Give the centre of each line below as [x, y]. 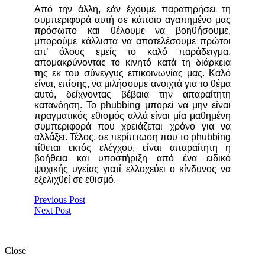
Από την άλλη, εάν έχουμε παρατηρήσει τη [132, 9]
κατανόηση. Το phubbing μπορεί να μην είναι [132, 105]
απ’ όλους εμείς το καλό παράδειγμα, [132, 52]
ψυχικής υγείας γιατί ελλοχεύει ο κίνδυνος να [132, 169]
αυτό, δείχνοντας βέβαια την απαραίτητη [132, 95]
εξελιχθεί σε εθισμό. [75, 180]
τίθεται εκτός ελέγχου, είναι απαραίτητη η [132, 148]
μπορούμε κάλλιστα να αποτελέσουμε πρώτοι [132, 41]
